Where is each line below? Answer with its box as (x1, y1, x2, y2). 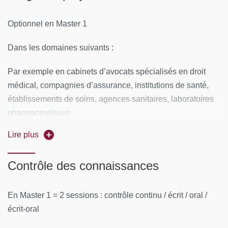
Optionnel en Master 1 (8, 19, 87, 28)
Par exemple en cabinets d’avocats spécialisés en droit (8, 67, 206, 76)
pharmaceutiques (8, 108, 70, 117)
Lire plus (8, 130, 39, 139)
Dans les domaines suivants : (8, 43, 113, 52)
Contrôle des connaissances (8, 159, 159, 173)
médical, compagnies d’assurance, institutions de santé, (8, 81, 209, 90)
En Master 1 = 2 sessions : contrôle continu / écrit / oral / (8, 191, 207, 199)
